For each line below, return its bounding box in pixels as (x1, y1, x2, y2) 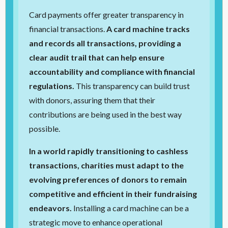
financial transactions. (29, 24, 107, 34)
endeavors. (29, 203, 74, 213)
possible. (29, 124, 61, 134)
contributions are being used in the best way (29, 109, 182, 120)
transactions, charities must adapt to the (29, 160, 184, 170)
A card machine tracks (106, 24, 190, 34)
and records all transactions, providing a (29, 38, 182, 48)
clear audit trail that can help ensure (29, 52, 165, 63)
